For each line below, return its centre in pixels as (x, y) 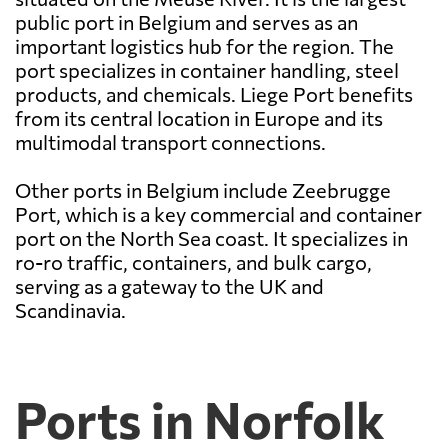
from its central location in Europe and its (199, 118)
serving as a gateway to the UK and (169, 286)
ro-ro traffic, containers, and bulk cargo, (193, 262)
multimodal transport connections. (170, 142)
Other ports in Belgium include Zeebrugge (203, 190)
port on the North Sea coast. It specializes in (211, 238)
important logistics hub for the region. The (204, 46)
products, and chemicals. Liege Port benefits (214, 94)
